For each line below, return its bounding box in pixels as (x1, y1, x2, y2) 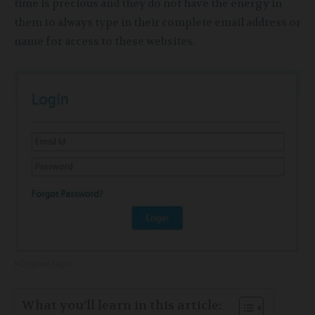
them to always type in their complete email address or (14, 15, 301, 30)
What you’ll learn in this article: (22, 297, 221, 314)
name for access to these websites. (14, 34, 195, 49)
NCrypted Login (14, 258, 72, 269)
